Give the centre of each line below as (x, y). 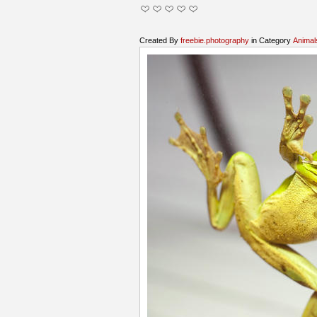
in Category (271, 40)
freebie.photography (215, 40)
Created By (160, 40)
